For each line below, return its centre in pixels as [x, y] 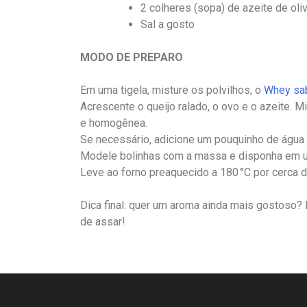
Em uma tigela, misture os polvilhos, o [172, 90]
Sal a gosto [168, 25]
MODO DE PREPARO [132, 58]
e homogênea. [114, 123]
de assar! [103, 222]
